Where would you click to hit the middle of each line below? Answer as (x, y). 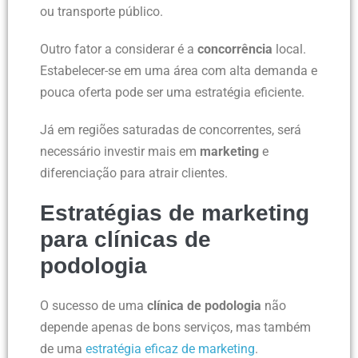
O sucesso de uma (93, 306)
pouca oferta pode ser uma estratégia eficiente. (172, 93)
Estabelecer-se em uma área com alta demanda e (179, 71)
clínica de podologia (204, 306)
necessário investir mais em (120, 152)
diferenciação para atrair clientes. (134, 173)
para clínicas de (125, 240)
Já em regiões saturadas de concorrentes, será (171, 130)
